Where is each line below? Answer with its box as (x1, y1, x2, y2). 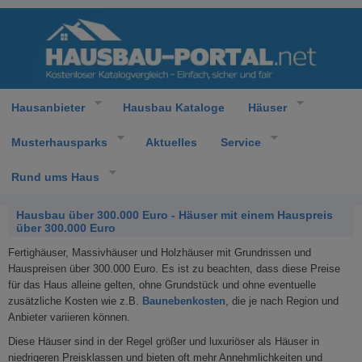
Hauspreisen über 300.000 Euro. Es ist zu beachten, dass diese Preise (8, 263, 340, 275)
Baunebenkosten (142, 295, 225, 307)
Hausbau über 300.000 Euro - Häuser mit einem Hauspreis (16, 208, 333, 221)
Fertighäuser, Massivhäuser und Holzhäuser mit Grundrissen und (8, 246, 311, 259)
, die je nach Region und (225, 295, 339, 307)
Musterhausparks (11, 135, 107, 149)
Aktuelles (145, 135, 197, 149)
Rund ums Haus (11, 170, 99, 183)
